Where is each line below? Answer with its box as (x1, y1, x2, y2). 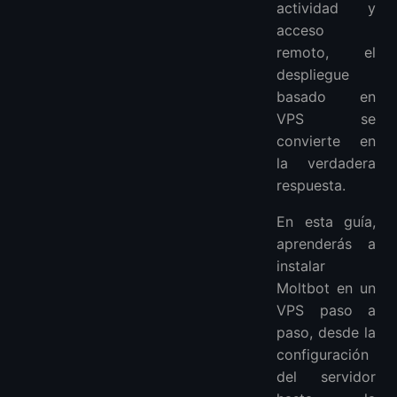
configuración (276, 346, 369, 363)
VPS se (276, 110, 376, 128)
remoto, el (276, 43, 376, 61)
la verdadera (276, 154, 376, 172)
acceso (276, 21, 324, 39)
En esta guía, (276, 213, 376, 230)
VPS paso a (276, 301, 376, 319)
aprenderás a (276, 235, 376, 253)
